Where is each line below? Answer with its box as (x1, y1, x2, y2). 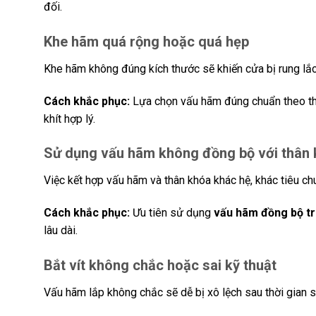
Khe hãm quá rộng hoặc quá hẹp (44, 32, 249, 50)
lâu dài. (44, 224, 78, 238)
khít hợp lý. (44, 111, 95, 126)
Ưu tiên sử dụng (130, 206, 214, 220)
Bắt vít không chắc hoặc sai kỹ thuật (44, 256, 276, 274)
